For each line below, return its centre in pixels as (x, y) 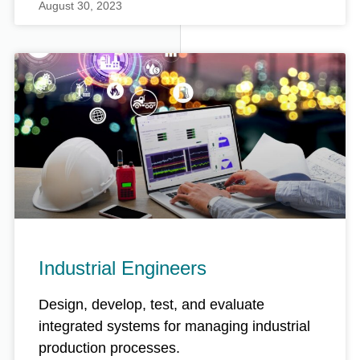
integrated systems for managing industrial (174, 327)
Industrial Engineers (123, 268)
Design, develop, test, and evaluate (151, 305)
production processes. (109, 348)
